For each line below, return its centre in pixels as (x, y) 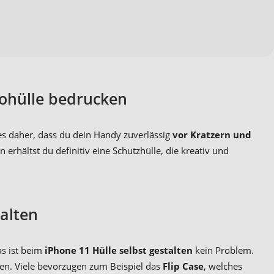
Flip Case (183, 266)
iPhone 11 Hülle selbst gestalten (119, 250)
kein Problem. (223, 250)
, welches (223, 266)
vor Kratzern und (212, 134)
